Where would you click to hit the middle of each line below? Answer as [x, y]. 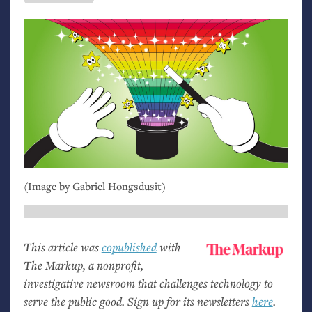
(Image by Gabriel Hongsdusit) [94, 186]
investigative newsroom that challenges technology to [148, 283]
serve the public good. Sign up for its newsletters [138, 301]
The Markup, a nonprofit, [83, 265]
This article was [62, 247]
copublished [129, 247]
